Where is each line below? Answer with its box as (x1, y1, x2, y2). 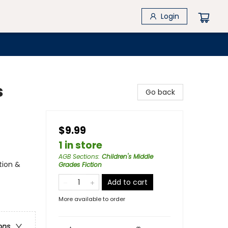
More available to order (59, 195, 125, 203)
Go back (146, 87, 175, 97)
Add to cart (107, 177, 148, 187)
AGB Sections (59, 152, 98, 161)
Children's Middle (102, 152, 153, 161)
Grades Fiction (59, 160, 102, 169)
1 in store (59, 138, 102, 152)
